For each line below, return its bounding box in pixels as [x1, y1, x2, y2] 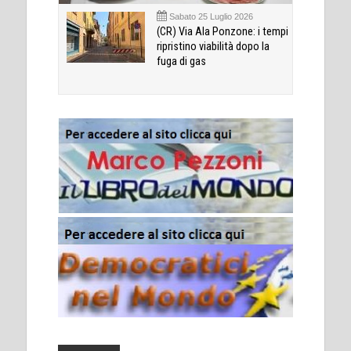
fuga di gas [157, 55, 206, 68]
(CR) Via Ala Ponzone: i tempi [157, 25, 288, 38]
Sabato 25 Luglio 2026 [169, 12, 253, 21]
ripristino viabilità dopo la [157, 40, 270, 53]
